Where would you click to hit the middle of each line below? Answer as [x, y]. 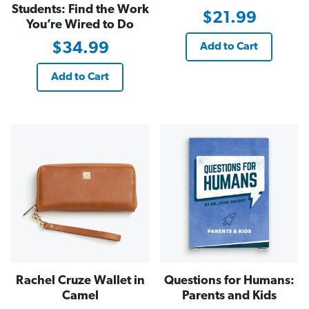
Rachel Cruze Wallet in [80, 281]
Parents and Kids [229, 296]
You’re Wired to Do [80, 25]
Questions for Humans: [229, 281]
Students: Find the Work [80, 10]
